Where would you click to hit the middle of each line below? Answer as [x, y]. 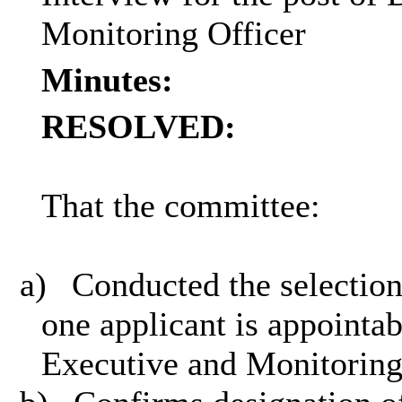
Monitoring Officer [173, 34]
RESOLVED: [138, 127]
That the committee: [180, 206]
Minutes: [107, 80]
